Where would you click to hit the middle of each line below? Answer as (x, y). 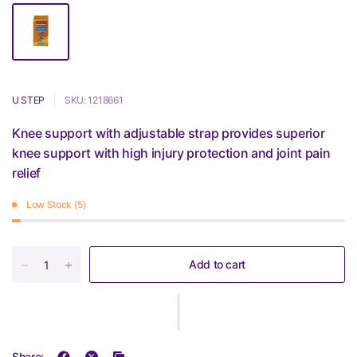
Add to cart (217, 264)
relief (27, 173)
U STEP (29, 100)
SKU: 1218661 (94, 100)
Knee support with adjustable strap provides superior (169, 133)
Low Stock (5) (57, 204)
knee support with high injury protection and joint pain (171, 153)
